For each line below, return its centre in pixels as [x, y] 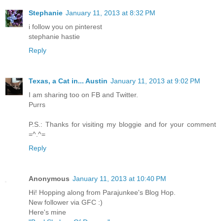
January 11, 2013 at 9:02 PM [155, 81]
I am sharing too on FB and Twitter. [83, 94]
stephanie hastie [54, 36]
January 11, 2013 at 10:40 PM [119, 178]
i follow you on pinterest [65, 26]
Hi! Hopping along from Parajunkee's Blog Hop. [102, 192]
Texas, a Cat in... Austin [68, 81]
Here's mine [47, 212]
